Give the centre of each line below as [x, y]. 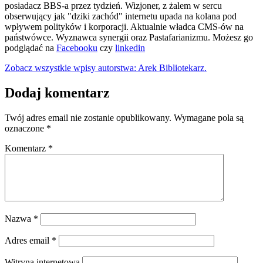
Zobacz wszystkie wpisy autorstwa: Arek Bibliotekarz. [106, 68]
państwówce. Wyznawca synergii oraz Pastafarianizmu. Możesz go [129, 38]
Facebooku [77, 48]
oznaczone [26, 128]
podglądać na [31, 48]
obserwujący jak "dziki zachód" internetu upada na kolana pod [121, 16]
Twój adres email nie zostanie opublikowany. [88, 117]
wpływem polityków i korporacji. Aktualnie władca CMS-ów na [124, 27]
